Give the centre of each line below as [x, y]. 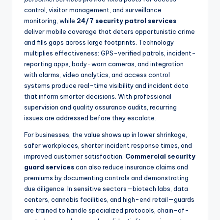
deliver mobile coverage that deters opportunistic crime [110, 32]
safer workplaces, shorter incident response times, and [108, 146]
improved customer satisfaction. [75, 156]
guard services [49, 167]
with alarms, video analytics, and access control [97, 75]
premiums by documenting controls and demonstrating [106, 178]
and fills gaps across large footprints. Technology [99, 42]
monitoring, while [50, 21]
